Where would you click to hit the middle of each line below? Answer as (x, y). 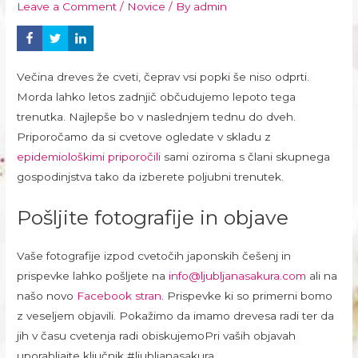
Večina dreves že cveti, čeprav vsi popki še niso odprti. (163, 77)
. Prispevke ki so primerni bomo (247, 295)
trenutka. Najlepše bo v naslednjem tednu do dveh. (157, 117)
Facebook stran (119, 295)
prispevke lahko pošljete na (93, 275)
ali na (322, 275)
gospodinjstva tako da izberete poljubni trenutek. (151, 177)
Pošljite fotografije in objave (153, 217)
